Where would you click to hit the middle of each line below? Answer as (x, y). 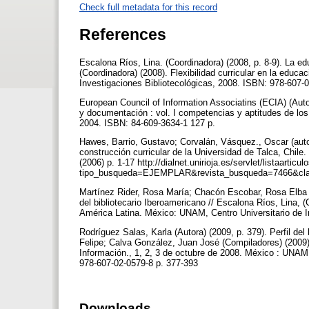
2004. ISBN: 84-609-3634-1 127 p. (149, 123)
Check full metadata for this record (148, 7)
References (123, 34)
